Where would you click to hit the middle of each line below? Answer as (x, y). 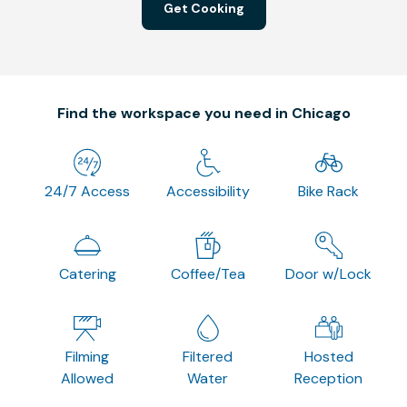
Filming (88, 356)
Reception (329, 378)
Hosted (328, 356)
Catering (87, 273)
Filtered (208, 356)
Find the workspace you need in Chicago (203, 113)
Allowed (88, 378)
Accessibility (208, 191)
